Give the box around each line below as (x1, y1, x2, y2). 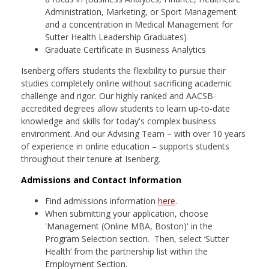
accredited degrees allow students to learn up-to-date (21, 103, 230, 114)
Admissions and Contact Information (21, 174, 181, 186)
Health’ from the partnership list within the (45, 246, 208, 257)
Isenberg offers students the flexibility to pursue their (21, 65, 226, 76)
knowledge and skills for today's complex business (21, 115, 216, 127)
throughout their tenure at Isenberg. (21, 153, 160, 165)
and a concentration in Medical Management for (45, 19, 233, 30)
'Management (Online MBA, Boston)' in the (45, 220, 213, 232)
